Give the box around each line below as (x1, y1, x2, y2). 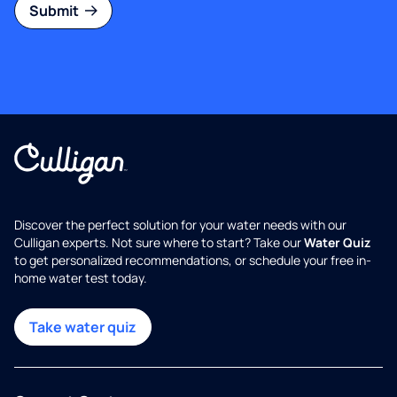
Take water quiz (29, 317, 136, 338)
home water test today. (14, 269, 147, 287)
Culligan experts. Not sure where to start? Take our (14, 234, 304, 252)
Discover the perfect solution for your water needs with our (14, 216, 346, 234)
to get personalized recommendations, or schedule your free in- (14, 252, 371, 269)
